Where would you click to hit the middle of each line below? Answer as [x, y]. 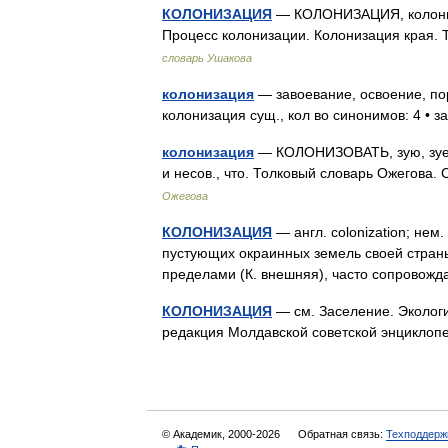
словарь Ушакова [207, 58]
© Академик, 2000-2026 [222, 434]
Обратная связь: [342, 434]
